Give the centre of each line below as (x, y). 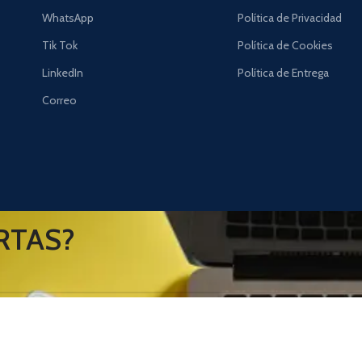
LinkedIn (62, 73)
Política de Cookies (286, 46)
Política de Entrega (284, 73)
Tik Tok (59, 46)
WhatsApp (67, 18)
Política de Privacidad (290, 18)
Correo (59, 101)
